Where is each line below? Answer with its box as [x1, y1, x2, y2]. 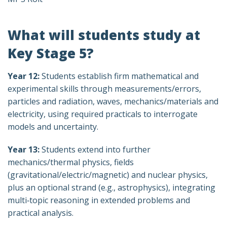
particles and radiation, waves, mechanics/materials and [8, 96, 218, 107]
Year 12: [8, 70, 40, 82]
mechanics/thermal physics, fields [8, 157, 134, 168]
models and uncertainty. [8, 121, 98, 132]
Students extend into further [42, 144, 150, 155]
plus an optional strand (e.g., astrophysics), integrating [8, 182, 215, 193]
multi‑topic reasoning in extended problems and [8, 195, 190, 206]
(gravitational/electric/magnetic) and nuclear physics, [8, 169, 208, 180]
